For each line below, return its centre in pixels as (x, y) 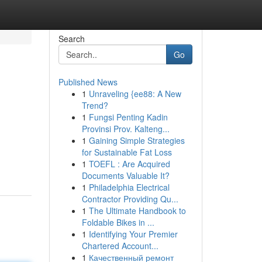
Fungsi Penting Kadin (128, 117)
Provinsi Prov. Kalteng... (125, 129)
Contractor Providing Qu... (130, 199)
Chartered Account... (120, 246)
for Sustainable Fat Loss (127, 152)
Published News (88, 82)
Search (71, 39)
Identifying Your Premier (133, 234)
